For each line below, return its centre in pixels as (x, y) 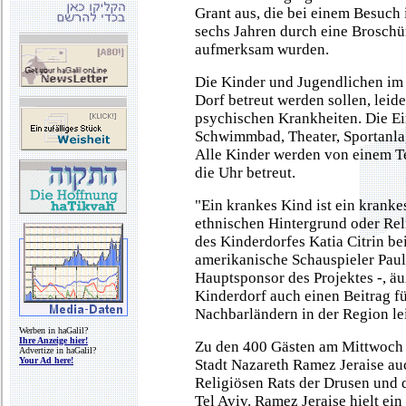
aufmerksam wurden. (262, 49)
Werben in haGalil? (53, 330)
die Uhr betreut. (245, 173)
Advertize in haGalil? (58, 350)
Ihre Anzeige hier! (53, 340)
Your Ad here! (46, 360)
